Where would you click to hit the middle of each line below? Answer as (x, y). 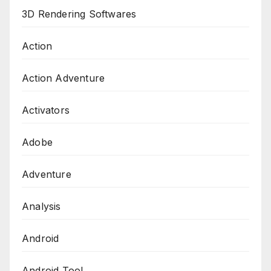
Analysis (41, 207)
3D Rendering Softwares (79, 14)
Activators (46, 110)
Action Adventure (64, 78)
